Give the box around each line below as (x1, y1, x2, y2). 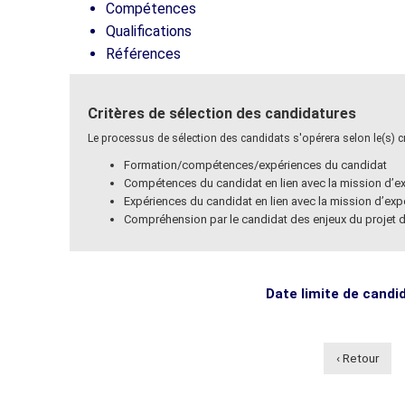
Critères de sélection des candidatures (88, 104, 356, 122)
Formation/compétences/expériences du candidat (124, 157, 387, 172)
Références (106, 44, 181, 62)
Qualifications (106, 22, 192, 40)
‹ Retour (335, 350, 379, 365)
